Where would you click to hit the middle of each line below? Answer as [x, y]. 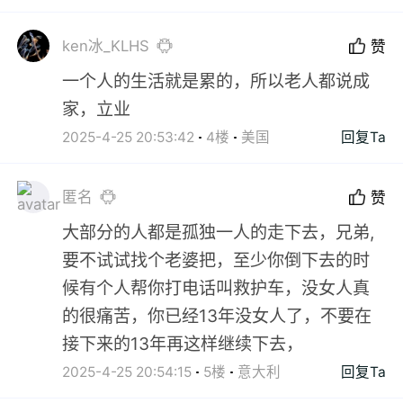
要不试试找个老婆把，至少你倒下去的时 [216, 260]
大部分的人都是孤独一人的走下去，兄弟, [219, 233]
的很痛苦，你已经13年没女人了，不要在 [217, 316]
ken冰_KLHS [106, 45]
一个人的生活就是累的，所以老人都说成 [216, 81]
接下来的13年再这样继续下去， [183, 344]
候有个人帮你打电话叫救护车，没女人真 [216, 288]
